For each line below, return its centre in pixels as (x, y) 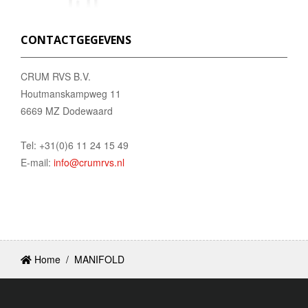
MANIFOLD (99, 259)
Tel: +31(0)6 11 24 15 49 (75, 145)
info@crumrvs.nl (89, 162)
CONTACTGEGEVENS (76, 40)
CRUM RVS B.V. (56, 76)
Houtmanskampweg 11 (71, 93)
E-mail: (37, 162)
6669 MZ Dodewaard (67, 110)
